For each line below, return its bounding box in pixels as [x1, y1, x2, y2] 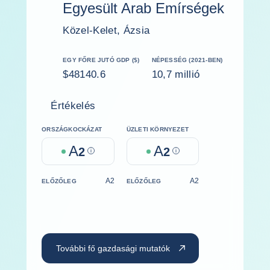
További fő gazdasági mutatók [56, 243, 171, 253]
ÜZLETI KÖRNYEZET [126, 126, 189, 133]
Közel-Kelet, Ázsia [63, 25, 150, 36]
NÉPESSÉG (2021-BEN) [151, 57, 223, 63]
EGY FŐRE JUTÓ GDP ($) [63, 57, 140, 63]
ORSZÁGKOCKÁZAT [42, 126, 102, 133]
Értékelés [51, 100, 96, 111]
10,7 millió [151, 69, 200, 80]
